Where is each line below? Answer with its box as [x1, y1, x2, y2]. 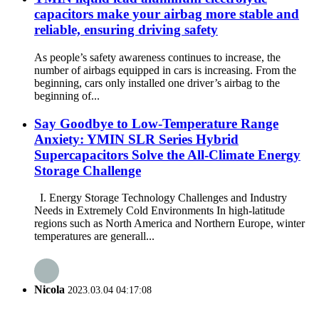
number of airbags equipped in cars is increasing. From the [34, 63, 296, 76]
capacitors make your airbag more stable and [34, 6, 299, 22]
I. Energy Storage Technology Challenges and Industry [34, 192, 287, 204]
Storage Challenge [34, 162, 141, 178]
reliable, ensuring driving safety [34, 22, 218, 38]
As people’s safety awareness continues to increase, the [34, 51, 281, 63]
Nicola [34, 283, 65, 296]
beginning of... [34, 89, 100, 102]
